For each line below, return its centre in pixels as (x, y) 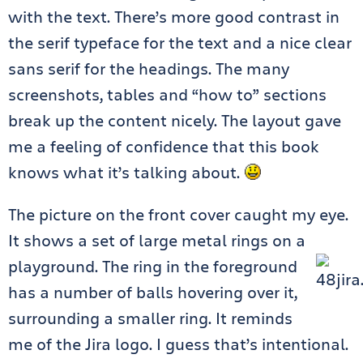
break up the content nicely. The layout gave (175, 120)
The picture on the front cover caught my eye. (178, 214)
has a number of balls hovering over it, (153, 292)
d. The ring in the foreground (191, 266)
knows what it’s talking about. (126, 172)
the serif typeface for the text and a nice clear (180, 43)
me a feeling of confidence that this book (164, 146)
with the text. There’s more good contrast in (174, 17)
